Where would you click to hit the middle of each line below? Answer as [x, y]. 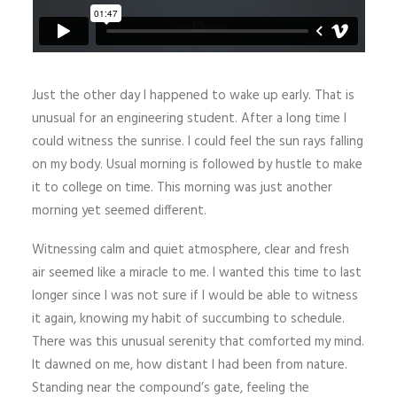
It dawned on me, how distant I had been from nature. [190, 366]
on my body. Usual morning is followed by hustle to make [197, 165]
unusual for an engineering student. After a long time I [189, 119]
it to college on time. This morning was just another [182, 188]
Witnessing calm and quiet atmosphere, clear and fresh [191, 250]
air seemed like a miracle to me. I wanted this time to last [197, 273]
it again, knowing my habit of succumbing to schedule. [188, 319]
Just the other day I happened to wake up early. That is [193, 96]
